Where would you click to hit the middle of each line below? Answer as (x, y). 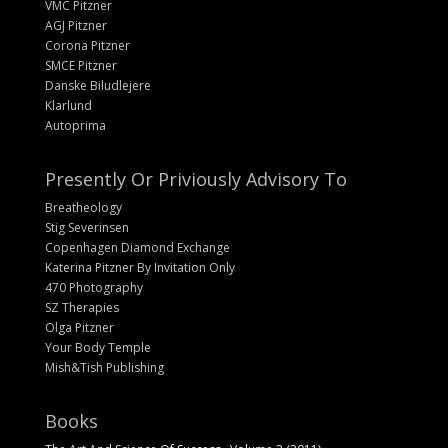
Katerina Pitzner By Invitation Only (139, 267)
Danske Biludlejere (97, 85)
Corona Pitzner (87, 45)
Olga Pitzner (79, 327)
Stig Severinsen (86, 227)
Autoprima (75, 125)
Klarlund (68, 105)
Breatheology (83, 207)
